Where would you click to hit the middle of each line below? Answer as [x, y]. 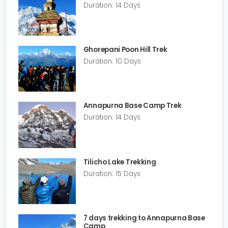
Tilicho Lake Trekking [120, 162]
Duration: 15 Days [112, 174]
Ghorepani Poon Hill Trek [125, 50]
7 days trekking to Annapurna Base [144, 218]
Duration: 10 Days [112, 62]
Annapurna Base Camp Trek [132, 106]
